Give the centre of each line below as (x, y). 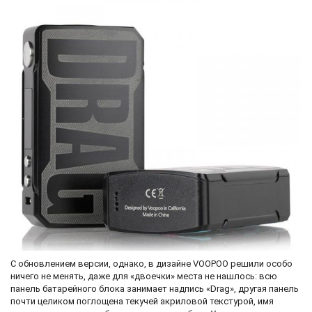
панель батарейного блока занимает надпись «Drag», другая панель (155, 288)
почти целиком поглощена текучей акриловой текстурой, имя (142, 301)
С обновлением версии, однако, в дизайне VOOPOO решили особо (151, 263)
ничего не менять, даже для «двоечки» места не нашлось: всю (144, 276)
